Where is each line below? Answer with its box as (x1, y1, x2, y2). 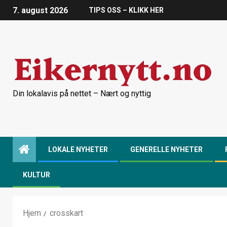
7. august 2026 (13, 6, 68, 16)
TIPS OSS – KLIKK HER (89, 6, 164, 15)
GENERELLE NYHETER (130, 145, 203, 154)
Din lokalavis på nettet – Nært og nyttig (13, 89, 151, 98)
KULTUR (23, 171, 50, 179)
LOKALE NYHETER (48, 145, 108, 154)
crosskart (50, 208, 83, 218)
